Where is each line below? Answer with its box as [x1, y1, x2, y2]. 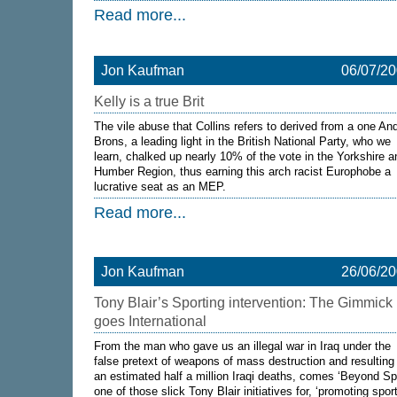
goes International [94, 314, 206, 329]
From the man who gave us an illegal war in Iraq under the [94, 339, 391, 353]
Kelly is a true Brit [94, 94, 204, 109]
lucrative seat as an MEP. [94, 180, 226, 193]
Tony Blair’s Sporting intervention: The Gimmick [94, 295, 393, 310]
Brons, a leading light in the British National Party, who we [94, 135, 391, 148]
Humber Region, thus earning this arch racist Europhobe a [94, 165, 391, 178]
